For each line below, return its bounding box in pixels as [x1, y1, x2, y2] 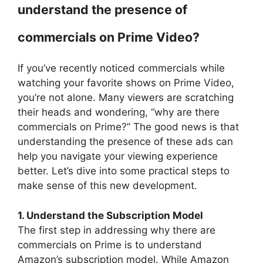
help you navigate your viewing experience [18, 150, 218, 162]
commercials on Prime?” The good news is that [18, 121, 239, 133]
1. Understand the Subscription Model [18, 209, 203, 221]
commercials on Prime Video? [18, 29, 200, 45]
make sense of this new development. [18, 180, 197, 191]
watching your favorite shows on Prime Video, [18, 77, 234, 89]
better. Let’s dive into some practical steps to [18, 165, 230, 177]
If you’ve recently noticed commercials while [18, 62, 225, 74]
